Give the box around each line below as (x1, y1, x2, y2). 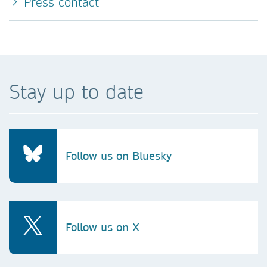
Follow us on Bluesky (66, 149, 172, 163)
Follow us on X (66, 221, 139, 234)
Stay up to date (9, 79, 144, 104)
